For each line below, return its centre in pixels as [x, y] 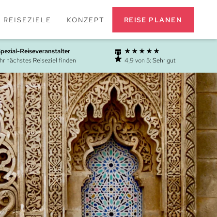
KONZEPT [85, 20]
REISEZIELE [27, 20]
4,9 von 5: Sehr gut [150, 60]
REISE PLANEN [153, 19]
